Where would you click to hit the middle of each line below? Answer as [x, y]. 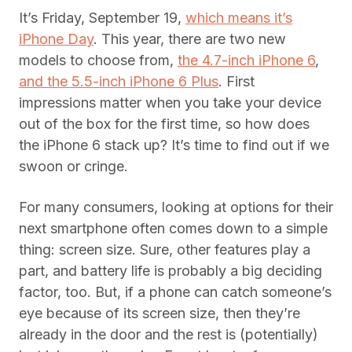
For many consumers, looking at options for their [176, 207]
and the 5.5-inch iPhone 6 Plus [119, 81]
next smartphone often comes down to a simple [173, 228]
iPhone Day [56, 39]
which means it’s [239, 18]
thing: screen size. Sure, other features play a [165, 249]
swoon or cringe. [73, 166]
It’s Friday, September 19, [102, 18]
